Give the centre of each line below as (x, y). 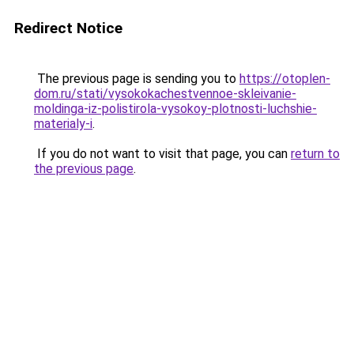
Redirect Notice (68, 28)
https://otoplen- (285, 79)
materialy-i (63, 124)
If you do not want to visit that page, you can (162, 154)
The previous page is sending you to (137, 79)
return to (315, 154)
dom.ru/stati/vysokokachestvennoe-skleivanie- (165, 94)
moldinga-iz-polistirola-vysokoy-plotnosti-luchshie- (175, 109)
